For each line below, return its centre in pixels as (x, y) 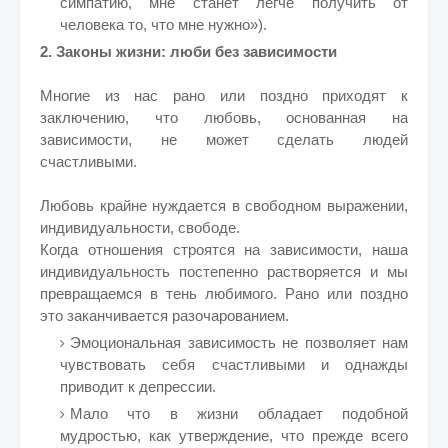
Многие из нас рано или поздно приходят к (224, 95)
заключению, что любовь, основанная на (224, 117)
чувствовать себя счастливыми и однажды (234, 364)
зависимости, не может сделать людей (224, 139)
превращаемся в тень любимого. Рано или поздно (224, 293)
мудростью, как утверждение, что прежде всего (234, 435)
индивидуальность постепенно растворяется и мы (224, 271)
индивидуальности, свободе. (140, 227)
